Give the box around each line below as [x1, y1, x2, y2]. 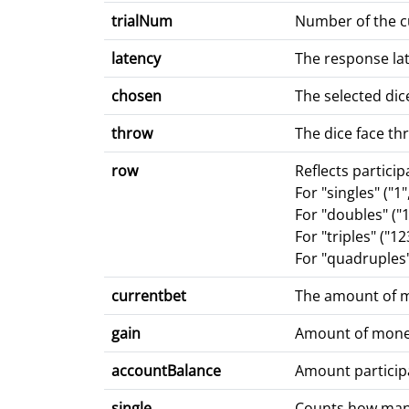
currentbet [111, 286, 186, 307]
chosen [111, 86, 162, 107]
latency [111, 48, 161, 69]
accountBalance [111, 361, 221, 382]
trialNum [111, 11, 173, 32]
